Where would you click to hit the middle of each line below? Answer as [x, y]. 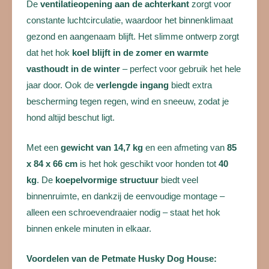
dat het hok [49, 53]
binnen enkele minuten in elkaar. [89, 228]
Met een [44, 147]
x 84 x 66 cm [52, 164]
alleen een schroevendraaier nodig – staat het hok [123, 212]
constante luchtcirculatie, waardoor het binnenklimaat [130, 20]
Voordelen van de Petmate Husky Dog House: [122, 259]
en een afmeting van [185, 147]
